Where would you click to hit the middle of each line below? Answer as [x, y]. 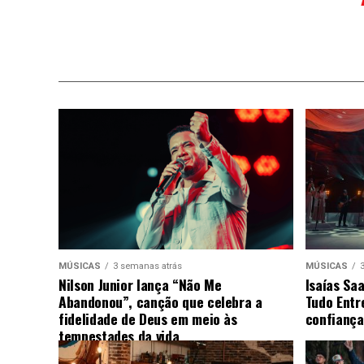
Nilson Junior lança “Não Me [140, 285]
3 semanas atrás [147, 266]
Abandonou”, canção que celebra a [160, 302]
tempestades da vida [119, 336]
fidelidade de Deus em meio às [148, 319]
